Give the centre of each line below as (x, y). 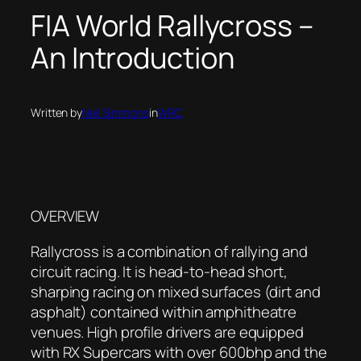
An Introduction (133, 57)
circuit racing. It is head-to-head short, (159, 271)
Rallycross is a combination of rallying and (169, 251)
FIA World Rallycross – (172, 25)
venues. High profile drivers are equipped (167, 332)
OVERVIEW (65, 216)
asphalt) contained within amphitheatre (164, 311)
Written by (56, 112)
